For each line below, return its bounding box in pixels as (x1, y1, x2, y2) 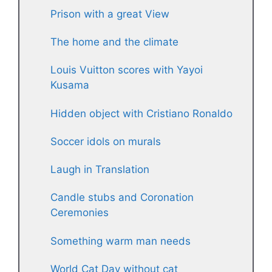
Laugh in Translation (50, 163, 149, 176)
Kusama (50, 79, 89, 92)
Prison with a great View (50, 7, 169, 20)
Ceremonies (50, 206, 109, 219)
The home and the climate (50, 36, 178, 49)
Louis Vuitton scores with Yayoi (50, 64, 203, 76)
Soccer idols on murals (50, 135, 161, 148)
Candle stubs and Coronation (50, 191, 194, 204)
